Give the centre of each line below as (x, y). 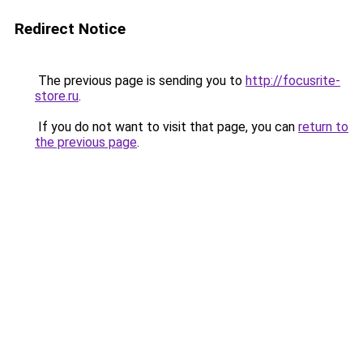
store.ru (57, 96)
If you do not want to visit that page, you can (167, 127)
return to (323, 127)
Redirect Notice (70, 29)
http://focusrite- (293, 81)
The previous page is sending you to (140, 81)
